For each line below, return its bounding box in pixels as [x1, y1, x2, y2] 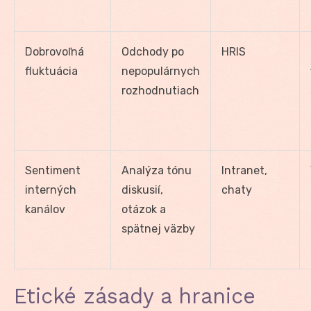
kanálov [25, 202, 65, 216]
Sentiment [25, 163, 81, 177]
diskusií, [121, 183, 163, 196]
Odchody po [121, 44, 184, 58]
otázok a [121, 202, 166, 216]
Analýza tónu [121, 163, 192, 177]
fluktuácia [25, 64, 78, 78]
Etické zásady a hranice [14, 283, 255, 308]
